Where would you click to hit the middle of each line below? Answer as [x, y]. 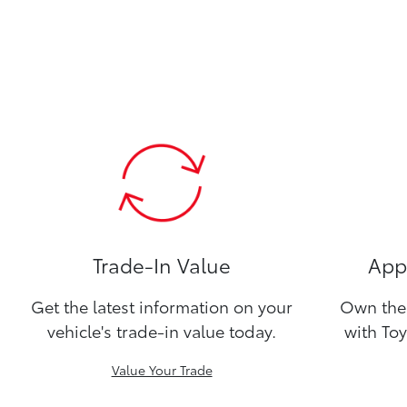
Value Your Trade [162, 369]
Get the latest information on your [162, 306]
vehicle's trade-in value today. [162, 330]
